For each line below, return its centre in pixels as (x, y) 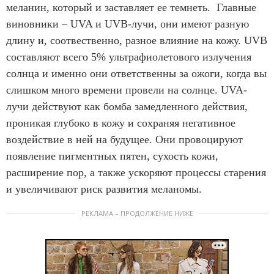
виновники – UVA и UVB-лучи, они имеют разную (128, 24)
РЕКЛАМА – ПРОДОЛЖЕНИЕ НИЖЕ (137, 213)
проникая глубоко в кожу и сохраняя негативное (121, 123)
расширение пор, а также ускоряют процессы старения (136, 172)
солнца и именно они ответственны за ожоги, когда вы (136, 73)
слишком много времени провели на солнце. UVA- (127, 90)
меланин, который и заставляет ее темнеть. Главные (131, 7)
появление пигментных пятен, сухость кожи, (112, 156)
